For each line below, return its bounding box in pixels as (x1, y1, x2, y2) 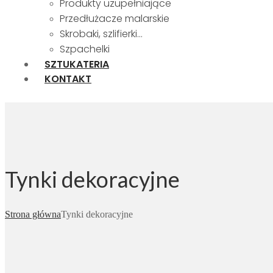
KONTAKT (44, 72, 91, 86)
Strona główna (5, 209, 61, 220)
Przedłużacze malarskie (60, 12, 169, 26)
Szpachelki (60, 42, 110, 56)
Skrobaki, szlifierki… (60, 27, 143, 41)
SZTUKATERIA (44, 57, 109, 71)
